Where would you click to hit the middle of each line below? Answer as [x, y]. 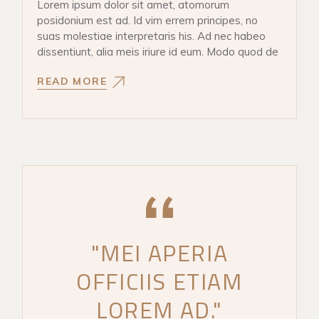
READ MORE [72, 81]
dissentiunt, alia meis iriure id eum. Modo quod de [158, 51]
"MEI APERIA [159, 253]
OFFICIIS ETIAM [159, 282]
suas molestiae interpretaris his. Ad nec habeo [152, 36]
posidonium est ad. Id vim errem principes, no [148, 20]
